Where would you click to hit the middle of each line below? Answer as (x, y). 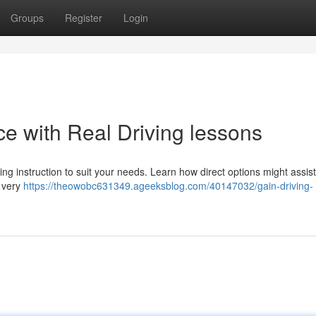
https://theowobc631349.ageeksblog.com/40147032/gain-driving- (168, 186)
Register (84, 18)
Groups (27, 18)
